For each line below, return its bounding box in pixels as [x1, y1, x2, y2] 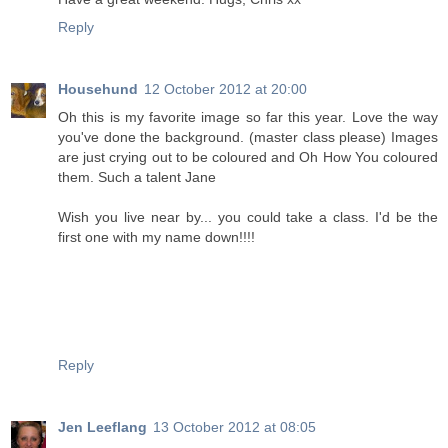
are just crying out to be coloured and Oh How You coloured [58, 149, 438, 166]
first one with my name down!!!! [58, 229, 255, 246]
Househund [58, 81, 138, 98]
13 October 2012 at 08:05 [153, 419, 316, 435]
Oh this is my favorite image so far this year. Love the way [58, 109, 438, 126]
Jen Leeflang [58, 419, 147, 435]
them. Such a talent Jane [58, 169, 216, 186]
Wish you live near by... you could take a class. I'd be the [58, 209, 438, 226]
